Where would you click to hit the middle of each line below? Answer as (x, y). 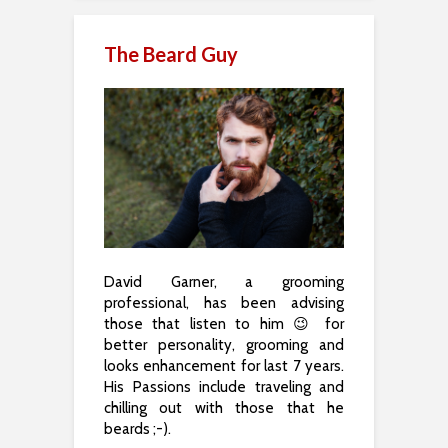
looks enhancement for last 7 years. (224, 365)
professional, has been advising (224, 302)
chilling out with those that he (224, 407)
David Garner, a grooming (224, 281)
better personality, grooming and (224, 344)
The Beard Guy (171, 53)
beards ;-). (137, 428)
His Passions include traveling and (224, 386)
